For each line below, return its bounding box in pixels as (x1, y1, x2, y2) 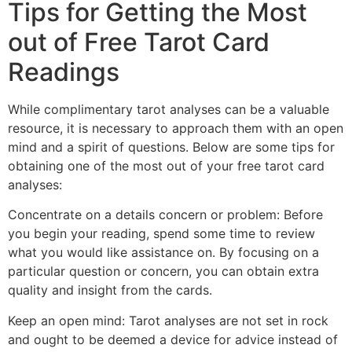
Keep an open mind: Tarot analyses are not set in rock (8, 312, 328, 328)
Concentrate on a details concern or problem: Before (8, 207, 323, 223)
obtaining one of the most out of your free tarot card (8, 157, 324, 174)
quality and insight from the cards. (8, 282, 212, 299)
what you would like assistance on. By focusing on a (8, 244, 319, 261)
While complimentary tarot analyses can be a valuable (8, 101, 329, 117)
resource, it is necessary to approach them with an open (8, 119, 343, 136)
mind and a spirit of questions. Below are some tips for (8, 138, 335, 155)
